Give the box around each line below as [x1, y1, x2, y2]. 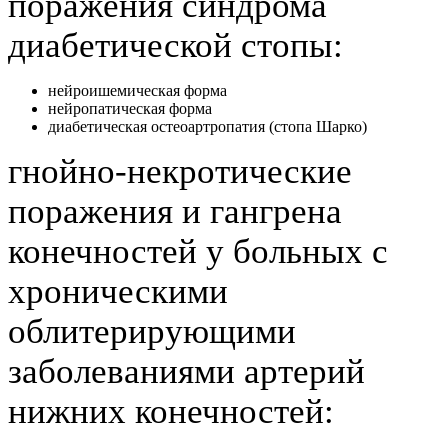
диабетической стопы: [8, 25, 343, 65]
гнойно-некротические [8, 151, 352, 191]
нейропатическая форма [48, 99, 212, 117]
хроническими [8, 271, 228, 311]
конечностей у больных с [8, 231, 388, 271]
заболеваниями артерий [8, 351, 365, 391]
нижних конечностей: [8, 391, 334, 431]
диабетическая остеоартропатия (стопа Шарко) [48, 117, 367, 135]
